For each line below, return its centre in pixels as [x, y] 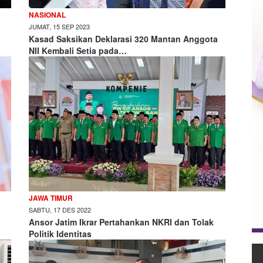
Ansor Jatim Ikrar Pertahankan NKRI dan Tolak [121, 222]
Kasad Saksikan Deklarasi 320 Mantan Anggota [123, 39]
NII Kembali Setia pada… [78, 50]
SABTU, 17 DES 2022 [60, 210]
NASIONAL [47, 15]
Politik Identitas [60, 234]
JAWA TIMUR [51, 198]
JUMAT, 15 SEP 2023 [59, 26]
